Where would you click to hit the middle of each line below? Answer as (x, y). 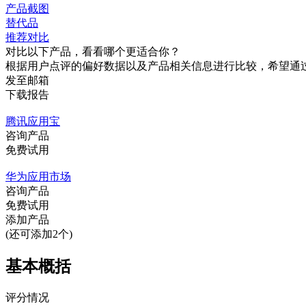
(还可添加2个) (39, 234)
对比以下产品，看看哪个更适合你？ (93, 52)
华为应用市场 (38, 177)
